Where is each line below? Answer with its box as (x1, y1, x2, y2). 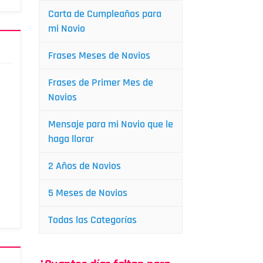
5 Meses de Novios (48, 186, 127, 200)
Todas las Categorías (48, 213, 137, 227)
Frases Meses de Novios (48, 49, 150, 62)
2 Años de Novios (48, 159, 121, 173)
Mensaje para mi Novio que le (48, 117, 173, 131)
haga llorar (48, 132, 94, 146)
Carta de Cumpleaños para (48, 7, 161, 21)
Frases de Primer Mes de (48, 76, 153, 89)
